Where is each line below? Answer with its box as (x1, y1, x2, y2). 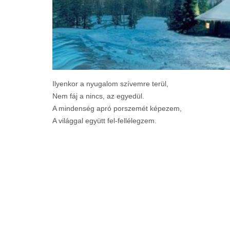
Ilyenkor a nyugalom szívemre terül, (52, 79, 168, 88)
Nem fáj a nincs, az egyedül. (52, 91, 144, 100)
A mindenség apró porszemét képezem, (52, 104, 182, 112)
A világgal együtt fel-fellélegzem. (52, 116, 157, 125)
